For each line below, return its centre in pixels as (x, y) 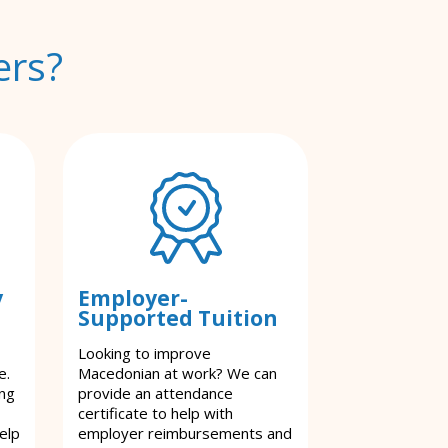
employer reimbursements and (185, 432)
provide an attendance (155, 392)
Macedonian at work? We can (177, 372)
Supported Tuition (178, 317)
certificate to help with (155, 412)
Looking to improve (144, 352)
